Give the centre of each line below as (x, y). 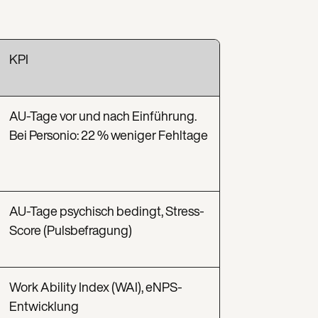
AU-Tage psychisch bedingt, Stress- (107, 211)
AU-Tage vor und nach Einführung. (103, 116)
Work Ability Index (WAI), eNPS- (96, 287)
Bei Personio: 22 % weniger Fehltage (109, 135)
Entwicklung (44, 306)
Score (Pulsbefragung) (71, 230)
